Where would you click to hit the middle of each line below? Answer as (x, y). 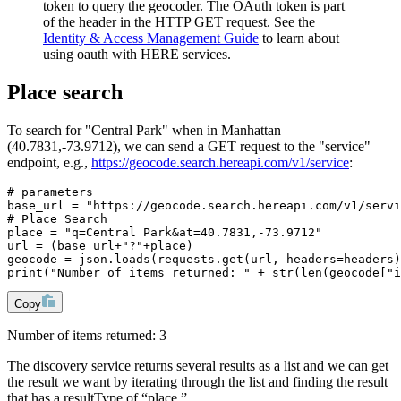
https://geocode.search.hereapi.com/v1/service (220, 162)
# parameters (50, 192)
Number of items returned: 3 (87, 335)
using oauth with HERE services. (137, 55)
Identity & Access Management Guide (151, 38)
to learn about (299, 38)
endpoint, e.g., (49, 162)
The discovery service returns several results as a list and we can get (198, 365)
